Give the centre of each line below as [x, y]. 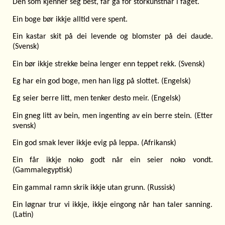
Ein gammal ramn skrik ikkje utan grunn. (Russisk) [94, 188]
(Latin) [23, 215]
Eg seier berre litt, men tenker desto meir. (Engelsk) [96, 99]
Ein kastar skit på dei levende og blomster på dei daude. [113, 37]
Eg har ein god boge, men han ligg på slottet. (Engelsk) [101, 81]
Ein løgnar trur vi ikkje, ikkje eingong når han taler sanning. [113, 205]
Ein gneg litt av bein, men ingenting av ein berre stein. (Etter [113, 116]
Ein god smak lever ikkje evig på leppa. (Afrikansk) [94, 143]
